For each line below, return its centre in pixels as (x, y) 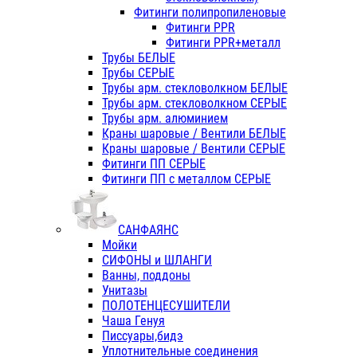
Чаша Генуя (133, 321)
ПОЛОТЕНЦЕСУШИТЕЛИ (166, 306)
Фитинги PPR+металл (223, 43)
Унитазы (125, 291)
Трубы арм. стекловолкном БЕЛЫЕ (195, 88)
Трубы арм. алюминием (165, 119)
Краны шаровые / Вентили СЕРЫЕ (194, 149)
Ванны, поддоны (146, 276)
